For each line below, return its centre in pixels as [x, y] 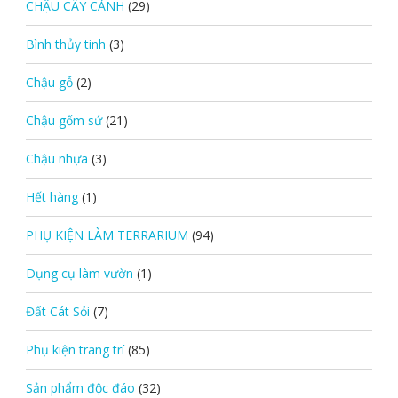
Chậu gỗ [49, 82]
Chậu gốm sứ [64, 120]
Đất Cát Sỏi [57, 311]
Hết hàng [52, 196]
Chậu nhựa [56, 158]
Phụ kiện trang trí [75, 349]
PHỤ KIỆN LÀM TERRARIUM [107, 235]
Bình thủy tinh [65, 44]
